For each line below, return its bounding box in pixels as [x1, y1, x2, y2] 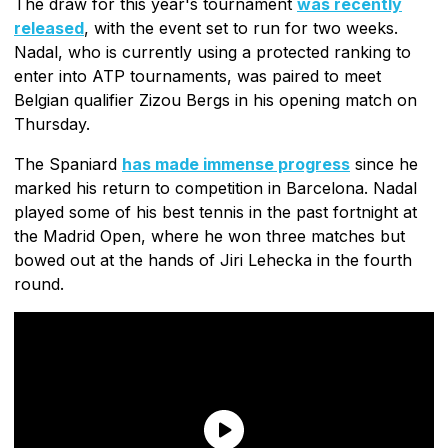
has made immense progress [122, 153, 350, 174]
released [14, 17, 84, 38]
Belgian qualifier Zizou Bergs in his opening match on [14, 89, 417, 110]
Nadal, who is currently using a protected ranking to [14, 41, 411, 62]
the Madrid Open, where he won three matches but [14, 225, 405, 246]
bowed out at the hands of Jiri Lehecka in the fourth [14, 249, 412, 270]
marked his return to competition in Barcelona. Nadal [14, 177, 417, 198]
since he [350, 153, 418, 174]
